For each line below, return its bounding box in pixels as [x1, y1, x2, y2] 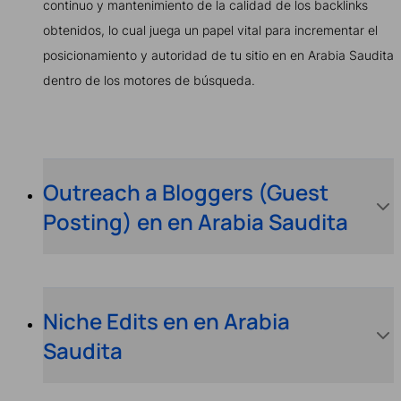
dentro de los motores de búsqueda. [43, 73, 255, 89]
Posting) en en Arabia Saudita [43, 206, 348, 236]
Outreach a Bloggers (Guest [43, 176, 328, 207]
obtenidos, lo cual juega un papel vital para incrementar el [43, 22, 378, 38]
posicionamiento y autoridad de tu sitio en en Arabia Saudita [43, 47, 394, 64]
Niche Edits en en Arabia [43, 306, 290, 337]
